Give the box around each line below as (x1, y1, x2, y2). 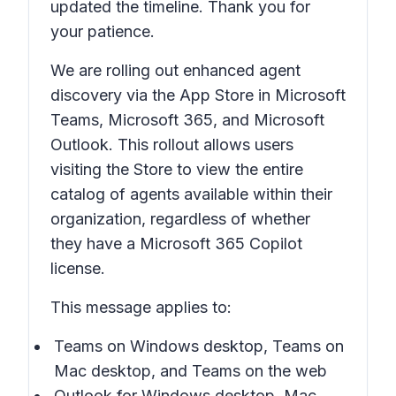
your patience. (50, 22, 155, 41)
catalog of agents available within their (50, 185, 332, 203)
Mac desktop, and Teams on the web (54, 362, 327, 380)
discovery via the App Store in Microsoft (50, 86, 346, 104)
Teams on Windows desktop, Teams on (54, 337, 344, 355)
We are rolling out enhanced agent (50, 61, 301, 80)
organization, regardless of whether (50, 209, 310, 228)
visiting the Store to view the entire (50, 160, 303, 179)
